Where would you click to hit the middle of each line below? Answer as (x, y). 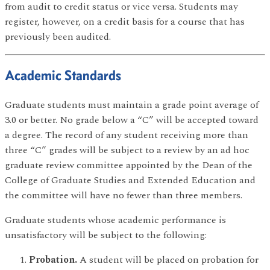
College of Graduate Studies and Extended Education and (130, 180)
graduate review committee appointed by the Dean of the (129, 165)
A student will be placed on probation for (168, 259)
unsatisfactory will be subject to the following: (106, 235)
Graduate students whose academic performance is (115, 220)
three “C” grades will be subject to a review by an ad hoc (127, 150)
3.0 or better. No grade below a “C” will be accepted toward (132, 120)
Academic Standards (63, 75)
